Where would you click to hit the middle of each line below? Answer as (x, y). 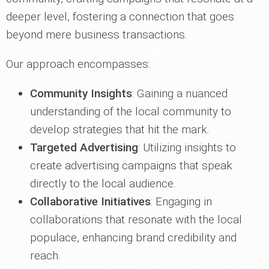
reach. (45, 256)
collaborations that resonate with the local (136, 220)
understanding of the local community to (131, 112)
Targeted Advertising (84, 148)
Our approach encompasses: (78, 64)
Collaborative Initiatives (90, 202)
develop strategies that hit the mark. (120, 130)
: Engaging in (181, 202)
